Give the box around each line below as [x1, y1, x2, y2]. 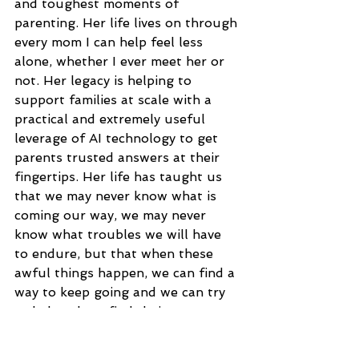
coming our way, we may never [14, 207, 210, 223]
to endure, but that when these [14, 245, 217, 261]
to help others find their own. [14, 303, 200, 319]
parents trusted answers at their [14, 149, 224, 165]
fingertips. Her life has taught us [14, 168, 226, 184]
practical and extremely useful [14, 111, 209, 127]
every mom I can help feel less [14, 34, 207, 50]
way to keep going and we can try [14, 284, 229, 300]
